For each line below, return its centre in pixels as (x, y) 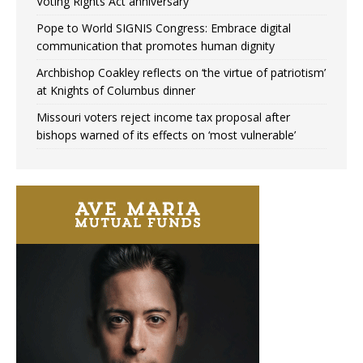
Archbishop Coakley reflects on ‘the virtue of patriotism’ (181, 73)
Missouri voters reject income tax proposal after (163, 117)
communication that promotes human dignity (156, 46)
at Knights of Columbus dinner (116, 91)
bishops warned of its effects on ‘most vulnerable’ (166, 135)
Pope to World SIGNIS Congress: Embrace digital (164, 28)
